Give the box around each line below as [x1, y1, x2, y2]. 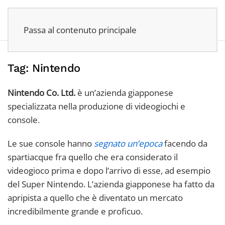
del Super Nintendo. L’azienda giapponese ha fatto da [8, 178, 214, 190]
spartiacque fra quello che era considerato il [8, 151, 178, 163]
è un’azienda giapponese [75, 87, 173, 98]
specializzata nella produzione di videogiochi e [8, 100, 185, 112]
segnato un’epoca [94, 138, 162, 149]
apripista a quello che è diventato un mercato [8, 192, 183, 203]
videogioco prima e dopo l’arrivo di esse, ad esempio [8, 165, 210, 176]
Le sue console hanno [8, 138, 94, 149]
